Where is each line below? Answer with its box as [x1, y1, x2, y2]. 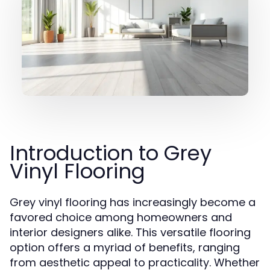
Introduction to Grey [10, 139, 212, 168]
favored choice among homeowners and [10, 210, 232, 225]
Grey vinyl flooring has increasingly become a [10, 195, 256, 210]
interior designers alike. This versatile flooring [10, 225, 251, 240]
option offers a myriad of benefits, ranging [10, 240, 240, 255]
